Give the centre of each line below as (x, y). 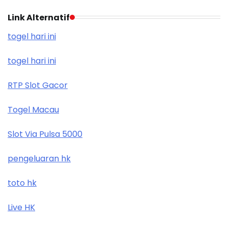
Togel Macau (33, 109)
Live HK (21, 207)
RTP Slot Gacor (38, 85)
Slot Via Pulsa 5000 (45, 134)
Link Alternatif (39, 17)
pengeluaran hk (39, 158)
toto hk (22, 183)
